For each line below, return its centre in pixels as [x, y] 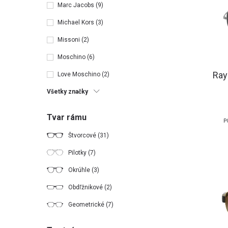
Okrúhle [80, 170]
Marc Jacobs [77, 5]
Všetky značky [67, 92]
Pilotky [78, 153]
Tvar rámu [67, 117]
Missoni [69, 40]
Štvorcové [83, 135]
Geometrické [87, 205]
